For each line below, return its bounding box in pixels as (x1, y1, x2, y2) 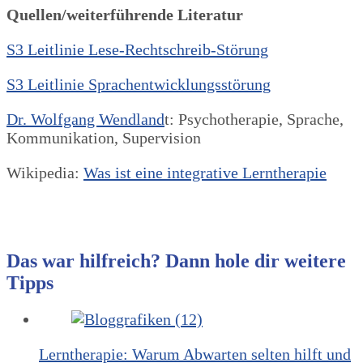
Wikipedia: (6, 163, 83, 181)
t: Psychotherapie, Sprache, (164, 109, 344, 128)
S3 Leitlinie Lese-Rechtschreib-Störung (6, 40, 268, 58)
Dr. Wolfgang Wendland (6, 109, 164, 128)
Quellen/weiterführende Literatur (6, 5, 243, 23)
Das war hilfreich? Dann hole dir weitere (6, 250, 346, 271)
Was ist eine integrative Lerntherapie (83, 163, 327, 181)
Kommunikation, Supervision (6, 128, 201, 147)
